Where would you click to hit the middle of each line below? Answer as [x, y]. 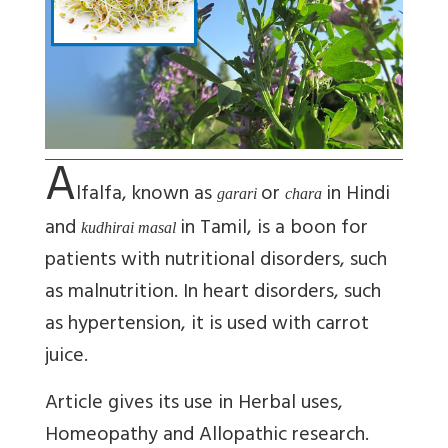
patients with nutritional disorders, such [216, 262]
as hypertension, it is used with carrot [207, 326]
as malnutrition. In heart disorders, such [213, 294]
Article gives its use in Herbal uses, [194, 405]
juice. [66, 358]
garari [239, 194]
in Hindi [358, 196]
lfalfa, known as [146, 196]
